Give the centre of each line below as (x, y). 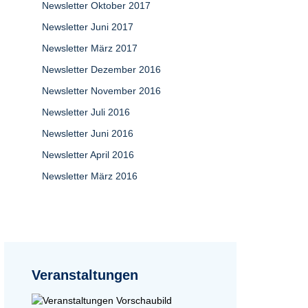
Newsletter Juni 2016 (88, 133)
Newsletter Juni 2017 (88, 27)
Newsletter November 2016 (101, 91)
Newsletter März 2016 (90, 176)
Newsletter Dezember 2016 (101, 69)
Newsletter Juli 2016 (86, 112)
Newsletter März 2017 (90, 48)
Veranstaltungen (85, 275)
